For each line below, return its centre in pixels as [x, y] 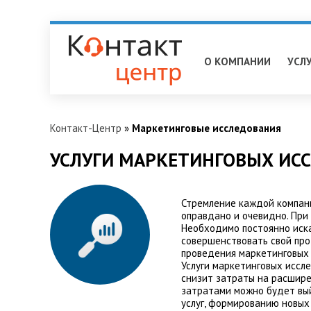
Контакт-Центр [86, 128]
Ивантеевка [84, 30]
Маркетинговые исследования [207, 128]
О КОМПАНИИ [237, 61]
